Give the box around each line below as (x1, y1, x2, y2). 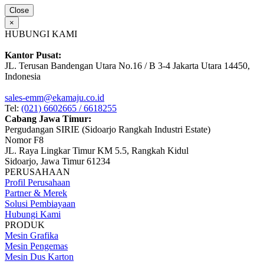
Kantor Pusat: (5, 50, 61, 61)
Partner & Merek (5, 188, 67, 199)
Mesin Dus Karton (5, 252, 74, 262)
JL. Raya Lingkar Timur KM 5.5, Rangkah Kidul (5, 146, 189, 156)
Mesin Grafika (5, 230, 58, 241)
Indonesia (5, 71, 41, 82)
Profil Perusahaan (5, 177, 70, 188)
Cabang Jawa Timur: (5, 114, 91, 124)
